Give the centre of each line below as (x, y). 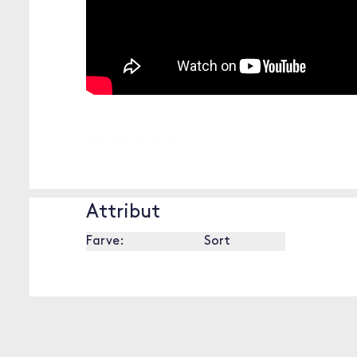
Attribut (123, 213)
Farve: (105, 241)
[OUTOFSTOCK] (135, 142)
